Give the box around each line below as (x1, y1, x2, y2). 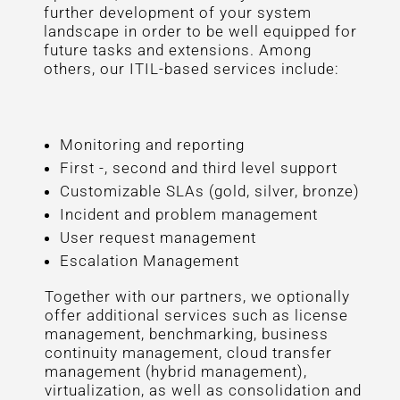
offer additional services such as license (44, 306, 348, 324)
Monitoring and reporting (59, 136, 245, 154)
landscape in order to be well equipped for (43, 22, 357, 40)
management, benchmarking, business (44, 325, 329, 343)
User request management (59, 229, 256, 246)
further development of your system (43, 4, 312, 21)
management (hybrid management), (44, 362, 307, 380)
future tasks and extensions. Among (43, 41, 312, 59)
